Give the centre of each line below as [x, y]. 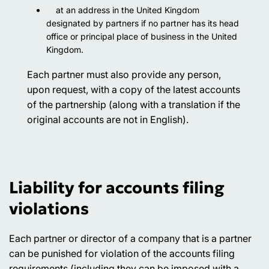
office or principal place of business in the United [142, 37]
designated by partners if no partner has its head [143, 23]
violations [49, 209]
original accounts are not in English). [108, 120]
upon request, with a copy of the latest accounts [134, 90]
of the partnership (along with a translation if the [134, 105]
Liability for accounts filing [117, 188]
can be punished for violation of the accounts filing [122, 254]
